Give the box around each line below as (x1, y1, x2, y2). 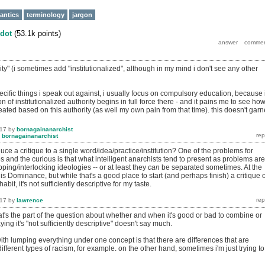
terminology (27, 11, 64, 18)
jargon (72, 11, 92, 18)
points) (35, 29, 61, 38)
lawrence (17, 196, 43, 203)
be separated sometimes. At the (160, 163, 262, 172)
